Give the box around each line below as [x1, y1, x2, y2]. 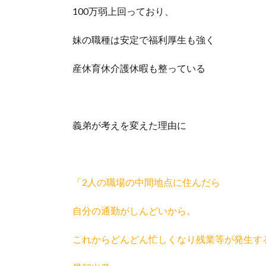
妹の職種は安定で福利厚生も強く [72, 34, 215, 45]
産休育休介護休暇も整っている [72, 62, 205, 74]
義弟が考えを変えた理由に [72, 119, 186, 131]
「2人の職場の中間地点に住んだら [72, 176, 220, 188]
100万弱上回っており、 [72, 5, 174, 17]
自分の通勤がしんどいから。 [72, 205, 196, 216]
